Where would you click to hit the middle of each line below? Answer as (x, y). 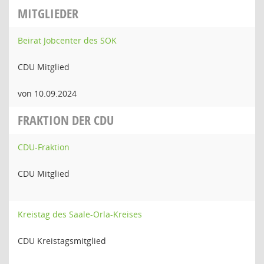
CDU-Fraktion (44, 147)
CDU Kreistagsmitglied (62, 241)
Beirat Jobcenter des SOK (67, 40)
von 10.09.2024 (47, 93)
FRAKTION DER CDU (66, 120)
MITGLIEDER (48, 14)
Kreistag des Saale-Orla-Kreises (80, 214)
